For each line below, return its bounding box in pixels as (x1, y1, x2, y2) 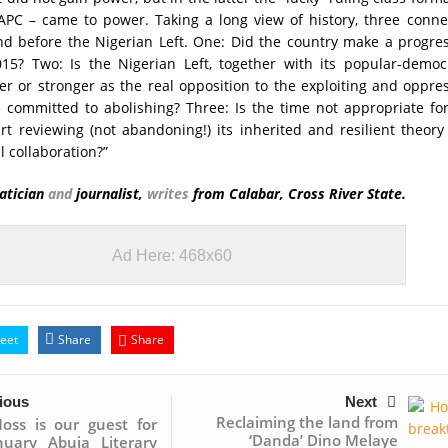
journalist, (71, 184, 147, 204)
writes (146, 184, 189, 204)
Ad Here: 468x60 (111, 247, 232, 265)
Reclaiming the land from (215, 412, 398, 433)
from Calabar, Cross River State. (188, 184, 406, 204)
